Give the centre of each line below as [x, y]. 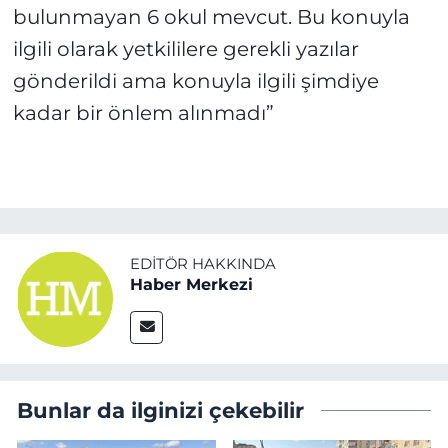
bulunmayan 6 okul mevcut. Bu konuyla [211, 17]
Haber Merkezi [191, 284]
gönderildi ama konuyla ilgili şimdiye [195, 81]
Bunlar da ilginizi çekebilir [160, 409]
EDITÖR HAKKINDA [203, 264]
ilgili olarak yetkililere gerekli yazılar [185, 49]
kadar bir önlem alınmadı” [143, 113]
